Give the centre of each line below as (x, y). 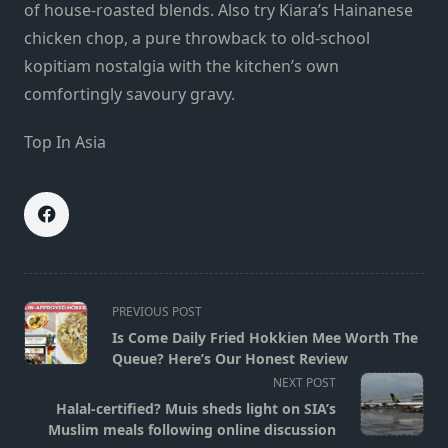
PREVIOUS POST (157, 311)
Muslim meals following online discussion (192, 429)
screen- (51, 380)
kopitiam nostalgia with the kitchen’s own (181, 65)
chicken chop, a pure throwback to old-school (197, 37)
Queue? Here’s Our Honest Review (230, 358)
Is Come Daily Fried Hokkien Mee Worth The (265, 337)
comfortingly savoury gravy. (129, 93)
